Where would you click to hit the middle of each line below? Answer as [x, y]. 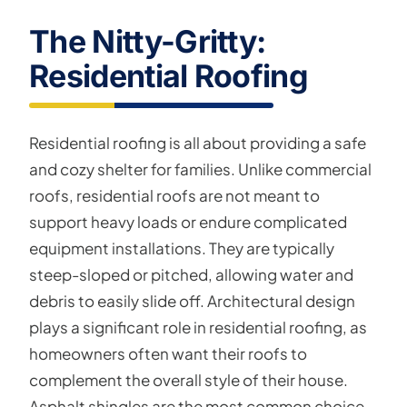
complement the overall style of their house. [189, 380]
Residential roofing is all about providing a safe [198, 143]
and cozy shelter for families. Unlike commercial [200, 169]
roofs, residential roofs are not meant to [174, 195]
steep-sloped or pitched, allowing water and [191, 274]
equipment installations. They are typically [182, 248]
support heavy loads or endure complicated [188, 222]
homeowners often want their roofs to [168, 353]
